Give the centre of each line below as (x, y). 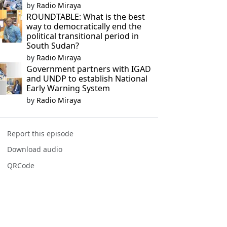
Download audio (35, 149)
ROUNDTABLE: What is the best (85, 17)
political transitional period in (82, 36)
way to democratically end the (84, 26)
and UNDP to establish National (87, 79)
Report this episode (41, 134)
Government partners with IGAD (88, 69)
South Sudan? (52, 46)
